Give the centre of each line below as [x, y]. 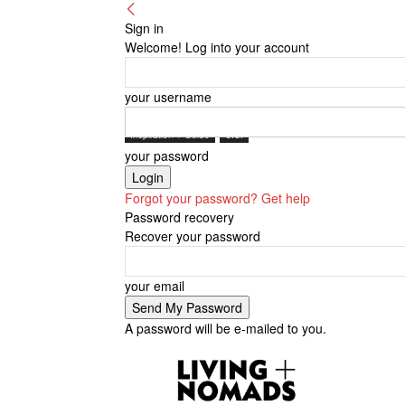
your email [155, 286]
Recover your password [193, 236]
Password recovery [179, 217]
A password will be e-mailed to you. [226, 328]
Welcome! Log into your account [217, 47]
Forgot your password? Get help [217, 198]
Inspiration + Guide [170, 135]
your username [168, 97]
